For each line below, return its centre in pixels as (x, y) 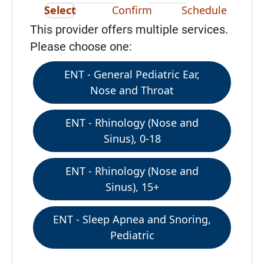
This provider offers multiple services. (129, 29)
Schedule (204, 10)
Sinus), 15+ (132, 187)
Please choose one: (81, 47)
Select (60, 10)
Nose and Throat (132, 90)
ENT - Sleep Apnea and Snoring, (132, 219)
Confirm (132, 10)
